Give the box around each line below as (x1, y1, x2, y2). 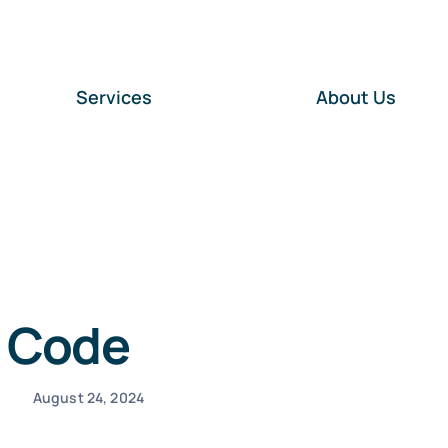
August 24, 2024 (32, 388, 144, 407)
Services (76, 85, 153, 109)
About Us (316, 85, 397, 109)
